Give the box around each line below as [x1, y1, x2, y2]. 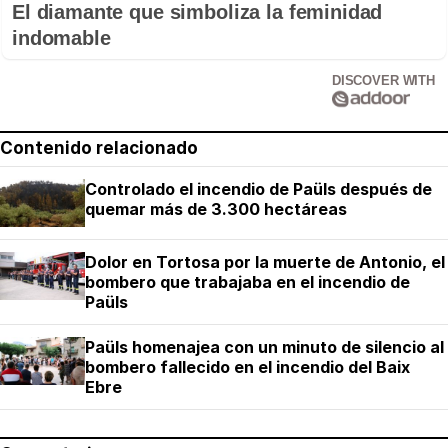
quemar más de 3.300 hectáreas [85, 199, 347, 220]
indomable [12, 27, 111, 50]
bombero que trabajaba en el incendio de [85, 272, 410, 293]
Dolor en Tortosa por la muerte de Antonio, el [85, 252, 445, 273]
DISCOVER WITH [331, 73, 435, 89]
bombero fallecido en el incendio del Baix [85, 357, 410, 378]
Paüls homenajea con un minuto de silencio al [85, 337, 444, 358]
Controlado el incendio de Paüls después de [85, 179, 432, 200]
